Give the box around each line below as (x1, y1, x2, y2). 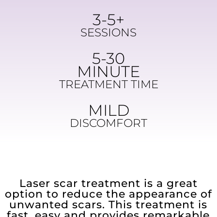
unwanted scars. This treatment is (9, 198, 208, 212)
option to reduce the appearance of (4, 187, 212, 201)
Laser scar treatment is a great (19, 177, 198, 190)
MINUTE (77, 62, 140, 81)
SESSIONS (80, 26, 137, 40)
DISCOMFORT (70, 116, 147, 130)
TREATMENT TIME (59, 77, 158, 92)
